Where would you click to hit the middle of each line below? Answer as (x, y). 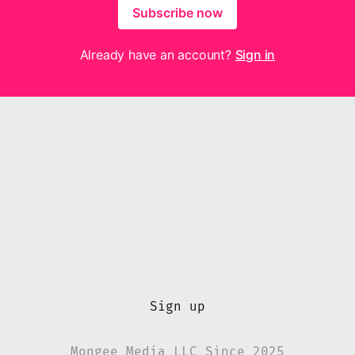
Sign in (255, 55)
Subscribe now (177, 13)
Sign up (177, 306)
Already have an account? (157, 55)
